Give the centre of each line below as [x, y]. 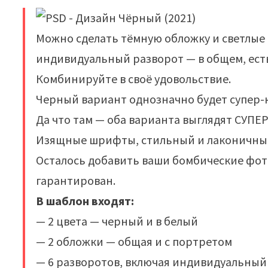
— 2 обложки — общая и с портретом [134, 241]
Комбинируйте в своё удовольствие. [134, 79]
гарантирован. [76, 180]
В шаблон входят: [85, 201]
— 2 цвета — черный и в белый [117, 221]
